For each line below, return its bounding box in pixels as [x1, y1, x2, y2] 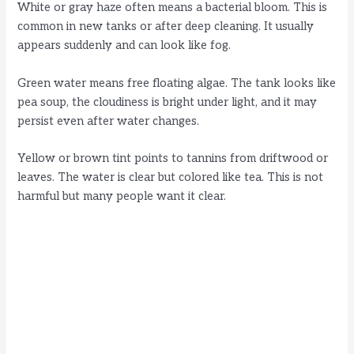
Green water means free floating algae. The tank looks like [17, 76, 337, 90]
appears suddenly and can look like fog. [17, 39, 232, 53]
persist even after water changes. [17, 114, 200, 128]
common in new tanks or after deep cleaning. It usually [17, 20, 314, 34]
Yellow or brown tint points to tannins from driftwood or [17, 151, 329, 165]
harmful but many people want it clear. [17, 189, 227, 203]
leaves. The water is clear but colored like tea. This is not [17, 170, 324, 184]
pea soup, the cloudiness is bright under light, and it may [17, 95, 318, 109]
